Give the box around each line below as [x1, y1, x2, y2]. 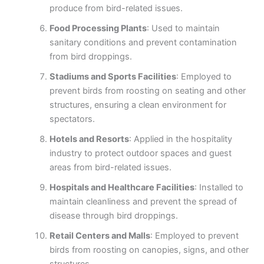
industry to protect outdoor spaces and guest [49, 148, 232, 159]
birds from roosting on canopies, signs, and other [49, 245, 249, 256]
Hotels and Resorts [49, 134, 129, 145]
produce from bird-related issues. [49, 3, 183, 14]
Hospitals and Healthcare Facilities [49, 182, 194, 193]
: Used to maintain [146, 23, 220, 34]
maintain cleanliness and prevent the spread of [49, 196, 237, 207]
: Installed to [194, 182, 243, 193]
